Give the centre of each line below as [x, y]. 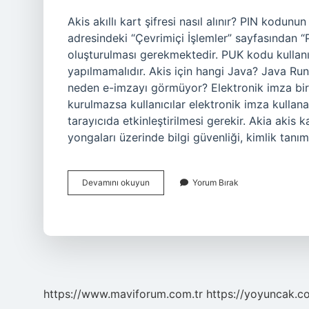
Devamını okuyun [116, 182]
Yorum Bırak [216, 182]
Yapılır [161, 231]
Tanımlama [170, 207]
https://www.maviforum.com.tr [123, 294]
